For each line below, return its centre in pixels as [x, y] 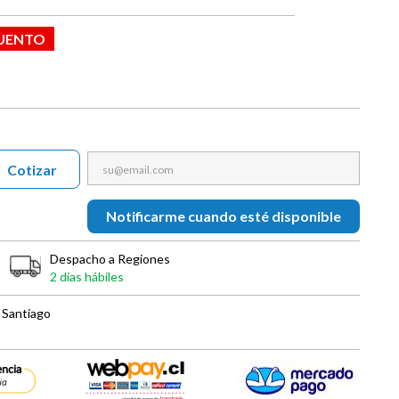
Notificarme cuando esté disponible [223, 216]
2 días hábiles [87, 276]
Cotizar [33, 169]
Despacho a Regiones [110, 258]
